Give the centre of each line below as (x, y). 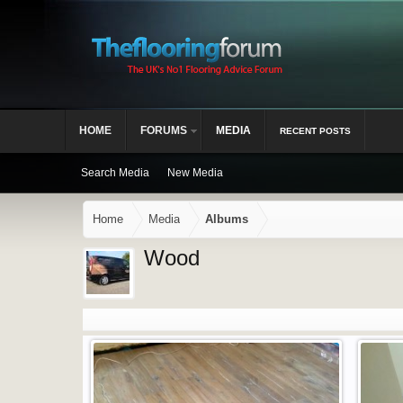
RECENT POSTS (315, 131)
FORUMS (164, 130)
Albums (227, 219)
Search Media (115, 173)
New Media (195, 173)
